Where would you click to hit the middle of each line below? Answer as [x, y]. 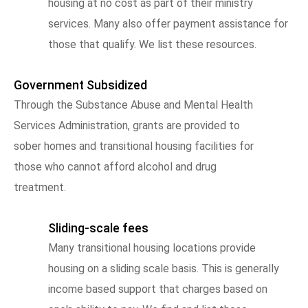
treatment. [40, 187]
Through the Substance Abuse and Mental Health [133, 104]
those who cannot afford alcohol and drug [115, 166]
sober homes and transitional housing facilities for [134, 146]
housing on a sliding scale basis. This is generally [164, 268]
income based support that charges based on [158, 289]
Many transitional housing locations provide [152, 247]
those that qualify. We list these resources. [152, 44]
